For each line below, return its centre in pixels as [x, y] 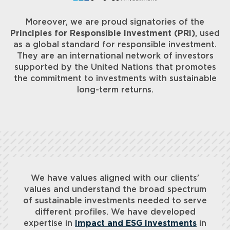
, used [207, 34]
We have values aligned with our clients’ [115, 178]
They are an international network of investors [115, 56]
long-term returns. [115, 90]
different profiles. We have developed [115, 212]
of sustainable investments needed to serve [115, 201]
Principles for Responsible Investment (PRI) [103, 34]
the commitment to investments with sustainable [115, 79]
